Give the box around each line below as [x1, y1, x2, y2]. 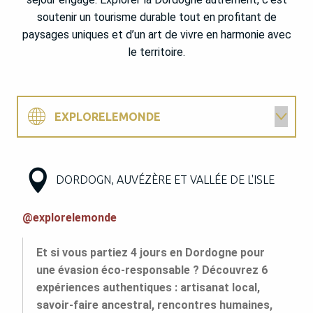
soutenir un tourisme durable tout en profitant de [36, 10, 277, 24]
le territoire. [128, 45, 185, 59]
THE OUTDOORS [54, 150, 144, 163]
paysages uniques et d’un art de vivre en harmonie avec [22, 27, 291, 41]
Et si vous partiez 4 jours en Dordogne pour [36, 245, 265, 259]
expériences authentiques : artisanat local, [36, 280, 260, 294]
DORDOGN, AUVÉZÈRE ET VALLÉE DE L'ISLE [56, 173, 275, 186]
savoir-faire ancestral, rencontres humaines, [36, 298, 272, 312]
